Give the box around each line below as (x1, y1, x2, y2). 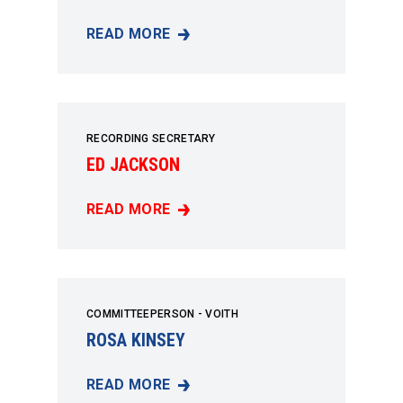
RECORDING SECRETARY (86, 132, 216, 146)
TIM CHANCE (85, 34, 176, 52)
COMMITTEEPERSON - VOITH (86, 308, 238, 321)
